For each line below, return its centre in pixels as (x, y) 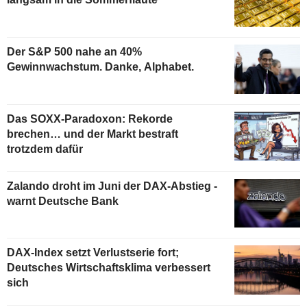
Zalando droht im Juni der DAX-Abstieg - (112, 186)
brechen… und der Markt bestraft (93, 134)
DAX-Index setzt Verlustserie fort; (93, 253)
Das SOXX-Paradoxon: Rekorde (90, 119)
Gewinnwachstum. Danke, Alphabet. (100, 66)
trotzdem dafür (45, 149)
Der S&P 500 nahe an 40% (74, 51)
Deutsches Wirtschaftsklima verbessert (109, 268)
